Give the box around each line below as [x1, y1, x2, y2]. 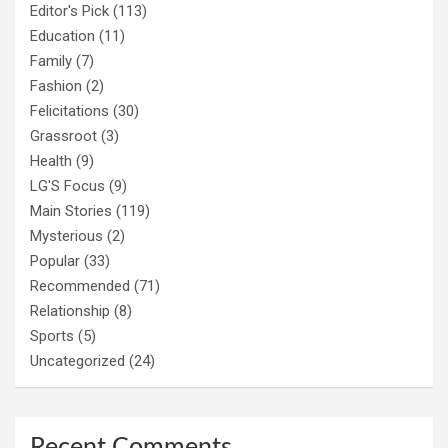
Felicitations [30, 101, 109, 120]
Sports [30, 326, 74, 345]
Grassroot [30, 126, 97, 145]
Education [30, 26, 95, 45]
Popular [30, 251, 80, 270]
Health [30, 151, 72, 170]
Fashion [30, 76, 82, 95]
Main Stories [30, 201, 112, 220]
